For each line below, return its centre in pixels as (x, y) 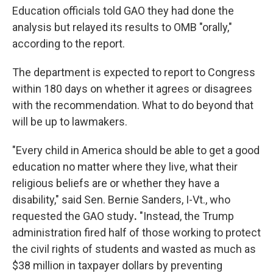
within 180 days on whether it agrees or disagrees (132, 89)
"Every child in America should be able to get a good (136, 150)
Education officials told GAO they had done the (123, 11)
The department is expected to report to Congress (134, 72)
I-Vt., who (208, 200)
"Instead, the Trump (186, 216)
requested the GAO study (73, 216)
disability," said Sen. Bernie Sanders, (98, 200)
